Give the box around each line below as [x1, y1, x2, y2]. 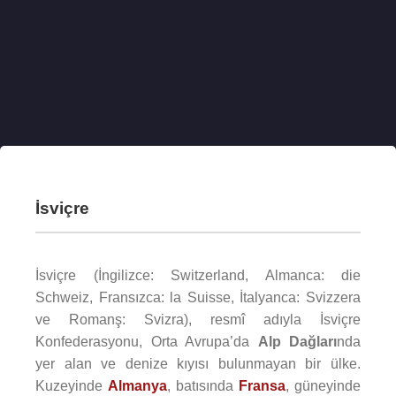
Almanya [108, 378, 167, 393]
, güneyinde [286, 378, 361, 393]
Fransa [239, 378, 286, 393]
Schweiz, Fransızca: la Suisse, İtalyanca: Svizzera [35, 290, 361, 305]
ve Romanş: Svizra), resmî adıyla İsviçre [35, 312, 361, 327]
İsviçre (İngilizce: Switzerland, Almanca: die [35, 268, 361, 283]
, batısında [167, 378, 239, 393]
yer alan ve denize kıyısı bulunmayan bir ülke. [35, 356, 361, 371]
